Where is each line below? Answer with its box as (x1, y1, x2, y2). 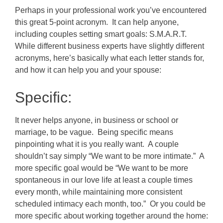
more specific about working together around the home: (15, 212, 208, 221)
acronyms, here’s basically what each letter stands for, (15, 54, 204, 63)
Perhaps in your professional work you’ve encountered (15, 6, 207, 15)
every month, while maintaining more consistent (15, 188, 182, 197)
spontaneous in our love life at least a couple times (15, 176, 193, 185)
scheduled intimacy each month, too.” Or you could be (15, 200, 206, 209)
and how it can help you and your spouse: (15, 66, 161, 75)
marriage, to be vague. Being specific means (15, 128, 173, 137)
